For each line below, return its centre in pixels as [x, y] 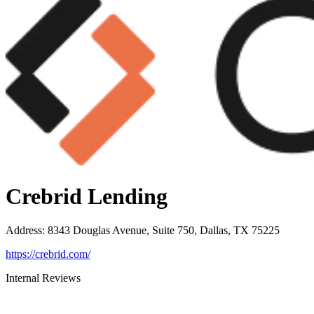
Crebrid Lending [87, 196]
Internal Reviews [43, 278]
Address [24, 230]
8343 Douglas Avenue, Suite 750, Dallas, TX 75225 [164, 230]
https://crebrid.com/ [48, 254]
